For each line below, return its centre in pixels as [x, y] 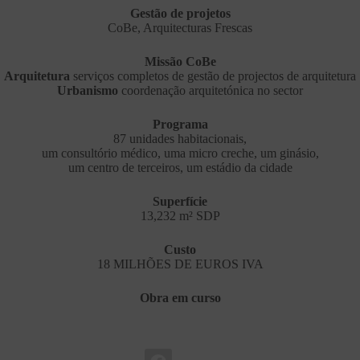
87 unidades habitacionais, [180, 139]
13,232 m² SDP [180, 216]
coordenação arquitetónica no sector [211, 91]
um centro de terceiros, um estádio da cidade [180, 168]
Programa [180, 125]
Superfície [180, 202]
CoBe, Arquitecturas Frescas [180, 28]
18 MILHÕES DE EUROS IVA [180, 264]
